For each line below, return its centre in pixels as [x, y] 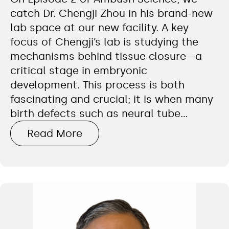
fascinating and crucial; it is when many [112, 99]
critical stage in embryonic [79, 70]
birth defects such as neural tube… [99, 113]
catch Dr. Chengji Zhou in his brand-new [111, 13]
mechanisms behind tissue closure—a [106, 56]
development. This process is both [97, 85]
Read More [55, 133]
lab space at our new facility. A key [99, 27]
